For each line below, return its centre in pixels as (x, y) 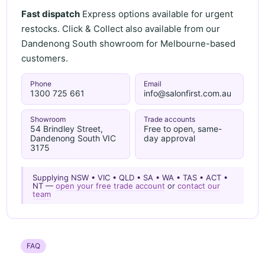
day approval (169, 138)
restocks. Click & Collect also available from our (121, 28)
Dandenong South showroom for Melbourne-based (129, 43)
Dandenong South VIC (73, 138)
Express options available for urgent (157, 14)
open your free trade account (111, 185)
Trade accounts (169, 119)
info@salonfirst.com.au (187, 93)
